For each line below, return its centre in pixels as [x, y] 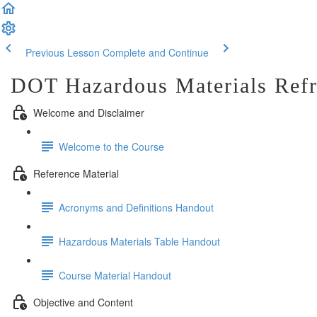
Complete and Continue [156, 52]
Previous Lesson [63, 52]
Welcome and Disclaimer [89, 112]
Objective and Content [83, 302]
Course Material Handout [115, 275]
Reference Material [76, 173]
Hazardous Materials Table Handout [139, 241]
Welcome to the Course [111, 146]
